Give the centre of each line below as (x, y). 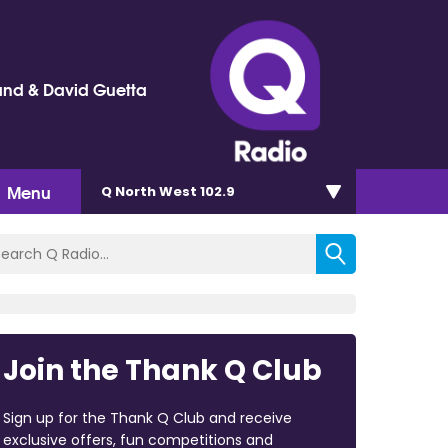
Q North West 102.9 (168, 191)
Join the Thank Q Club (162, 370)
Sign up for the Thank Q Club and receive (147, 417)
